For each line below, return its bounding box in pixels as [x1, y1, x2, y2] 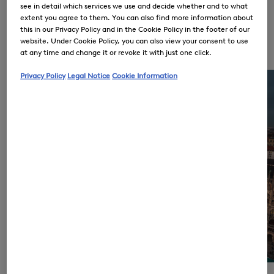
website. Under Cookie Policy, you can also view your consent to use [20, 35, 249, 45]
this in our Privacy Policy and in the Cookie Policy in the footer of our [20, 24, 250, 34]
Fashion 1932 [45, 28, 114, 42]
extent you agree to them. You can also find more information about [20, 12, 254, 22]
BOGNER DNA [45, 45, 154, 65]
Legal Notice [67, 70, 111, 80]
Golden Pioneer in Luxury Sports [45, 15, 219, 29]
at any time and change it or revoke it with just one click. [20, 47, 212, 57]
